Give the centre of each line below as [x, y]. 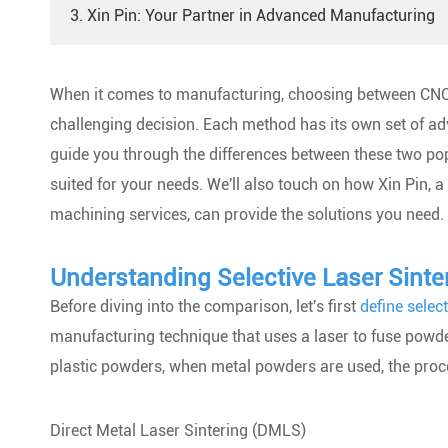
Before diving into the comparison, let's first [205, 306]
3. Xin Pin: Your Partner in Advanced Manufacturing [252, 15]
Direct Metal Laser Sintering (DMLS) [178, 430]
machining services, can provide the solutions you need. [247, 214]
